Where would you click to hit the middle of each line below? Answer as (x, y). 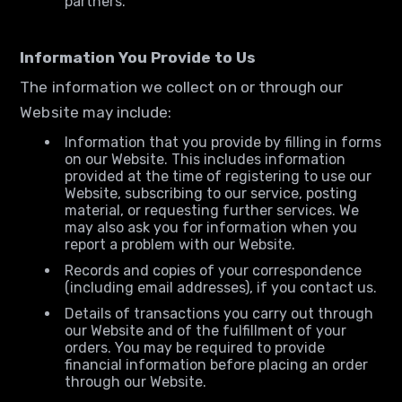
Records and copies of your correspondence (214, 271)
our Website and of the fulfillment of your (206, 331)
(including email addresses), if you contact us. (221, 288)
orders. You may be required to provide (195, 348)
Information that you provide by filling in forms (223, 142)
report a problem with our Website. (180, 245)
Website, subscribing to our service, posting (211, 193)
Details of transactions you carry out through (219, 314)
